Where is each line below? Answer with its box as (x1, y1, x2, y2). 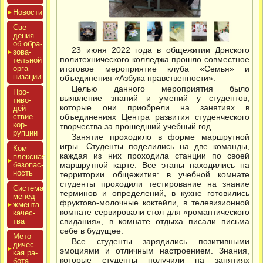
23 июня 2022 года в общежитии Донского (72, 45, 249, 55)
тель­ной (13, 56, 42, 65)
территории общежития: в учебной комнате (60, 170, 249, 180)
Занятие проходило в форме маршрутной (72, 132, 249, 142)
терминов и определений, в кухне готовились (60, 188, 249, 198)
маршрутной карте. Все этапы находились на (60, 160, 249, 170)
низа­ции (13, 72, 41, 82)
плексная (13, 152, 46, 161)
